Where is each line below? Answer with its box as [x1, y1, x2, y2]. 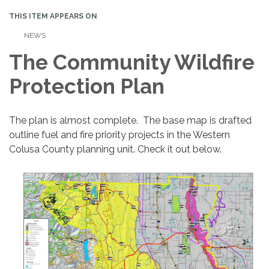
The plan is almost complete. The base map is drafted [9, 115, 252, 126]
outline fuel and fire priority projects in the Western [9, 129, 230, 141]
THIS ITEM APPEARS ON [9, 12, 97, 20]
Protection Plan [9, 74, 165, 98]
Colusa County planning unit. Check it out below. [9, 144, 222, 155]
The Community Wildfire [9, 50, 255, 74]
